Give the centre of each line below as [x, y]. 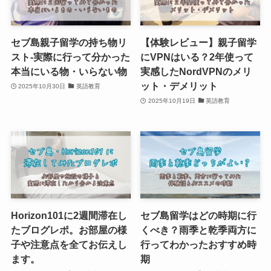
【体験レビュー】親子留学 [199, 43]
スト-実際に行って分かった [70, 57]
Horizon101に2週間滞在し [69, 216]
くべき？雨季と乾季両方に [199, 230]
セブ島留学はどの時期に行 [199, 216]
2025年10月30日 [42, 86]
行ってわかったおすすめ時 [199, 245]
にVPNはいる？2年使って [197, 57]
